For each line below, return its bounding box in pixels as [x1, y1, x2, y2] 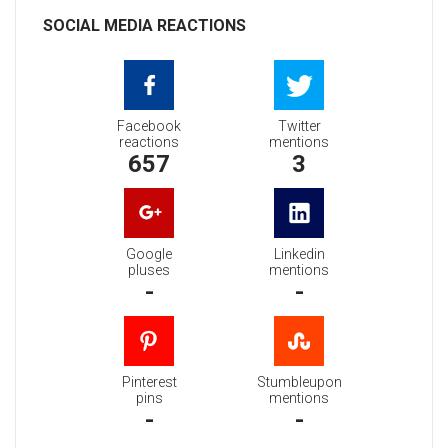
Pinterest [121, 374, 177, 391]
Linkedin [273, 246, 325, 263]
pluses [128, 262, 170, 279]
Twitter [277, 118, 321, 135]
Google [126, 246, 172, 263]
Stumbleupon [256, 374, 342, 391]
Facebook [117, 118, 181, 135]
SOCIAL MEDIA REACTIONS [43, 16, 246, 36]
